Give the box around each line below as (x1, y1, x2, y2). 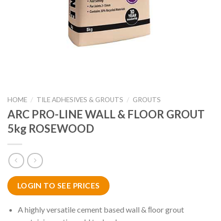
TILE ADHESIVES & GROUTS (37, 96, 124, 104)
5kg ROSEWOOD (7, 121, 94, 135)
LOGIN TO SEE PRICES (17, 181, 100, 190)
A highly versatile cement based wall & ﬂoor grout (17, 204, 184, 214)
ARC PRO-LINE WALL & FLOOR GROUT (7, 107, 205, 121)
